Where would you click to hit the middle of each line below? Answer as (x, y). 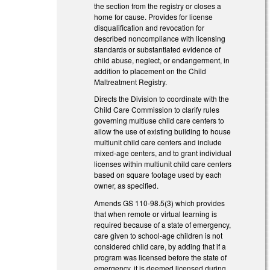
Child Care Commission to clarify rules (157, 110)
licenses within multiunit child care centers (163, 164)
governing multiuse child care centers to (159, 121)
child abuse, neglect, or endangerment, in (162, 60)
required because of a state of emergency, (163, 225)
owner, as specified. (127, 186)
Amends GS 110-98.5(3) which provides (160, 203)
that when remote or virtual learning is (156, 214)
